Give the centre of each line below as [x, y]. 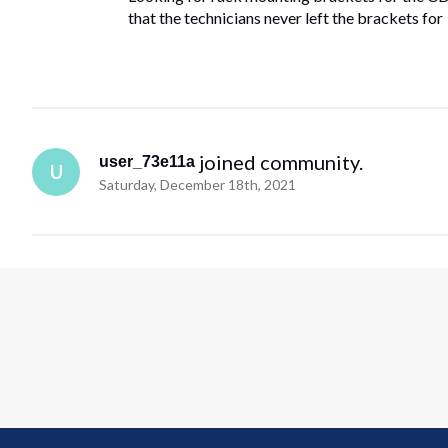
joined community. [281, 161]
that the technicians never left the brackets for [285, 17]
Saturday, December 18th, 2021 [198, 184]
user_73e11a [147, 161]
